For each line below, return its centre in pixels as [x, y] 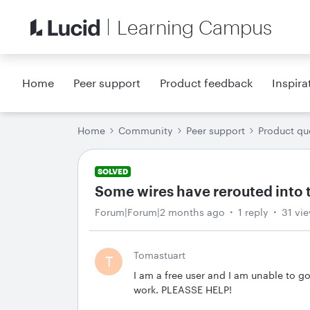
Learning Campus [194, 27]
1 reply [253, 212]
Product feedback [207, 83]
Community [146, 130]
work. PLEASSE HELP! [183, 290]
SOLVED [113, 171]
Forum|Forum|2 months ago [160, 212]
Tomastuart [159, 255]
